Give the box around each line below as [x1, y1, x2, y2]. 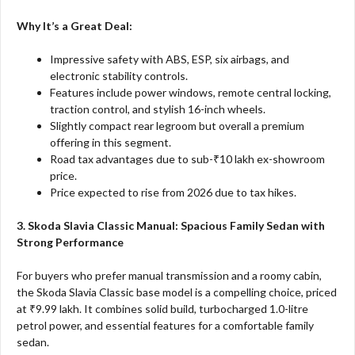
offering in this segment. [50, 136, 171, 150]
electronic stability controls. [50, 69, 188, 83]
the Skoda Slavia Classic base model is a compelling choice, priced [17, 285, 337, 300]
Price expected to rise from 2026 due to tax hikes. [50, 185, 296, 200]
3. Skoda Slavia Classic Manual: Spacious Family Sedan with [17, 219, 325, 233]
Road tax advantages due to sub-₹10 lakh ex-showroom [50, 152, 325, 166]
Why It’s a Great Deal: [17, 19, 132, 33]
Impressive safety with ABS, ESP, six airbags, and [50, 52, 289, 67]
